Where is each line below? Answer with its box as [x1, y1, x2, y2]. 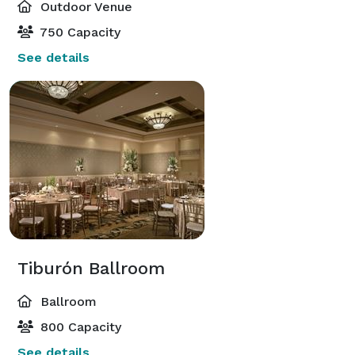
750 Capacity [36, 24, 120, 40]
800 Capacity [36, 319, 121, 334]
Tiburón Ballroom [17, 258, 165, 278]
